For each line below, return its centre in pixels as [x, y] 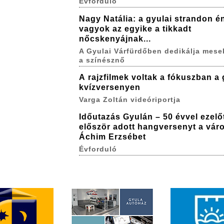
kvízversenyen [109, 87]
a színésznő [102, 60]
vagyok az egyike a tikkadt [135, 28]
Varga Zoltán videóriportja [129, 100]
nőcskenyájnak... [115, 38]
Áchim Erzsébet [112, 136]
